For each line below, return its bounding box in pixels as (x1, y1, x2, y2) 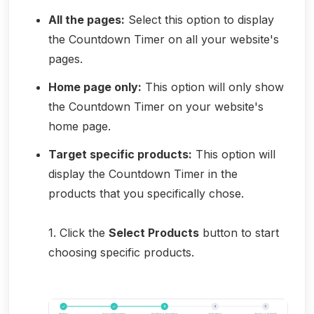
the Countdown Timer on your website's (48, 99, 264, 114)
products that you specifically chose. (48, 186, 244, 200)
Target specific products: (48, 146, 192, 161)
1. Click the (48, 225, 109, 240)
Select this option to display (125, 12, 274, 27)
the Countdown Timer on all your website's (48, 32, 279, 46)
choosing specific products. (48, 245, 194, 259)
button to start (199, 225, 279, 240)
